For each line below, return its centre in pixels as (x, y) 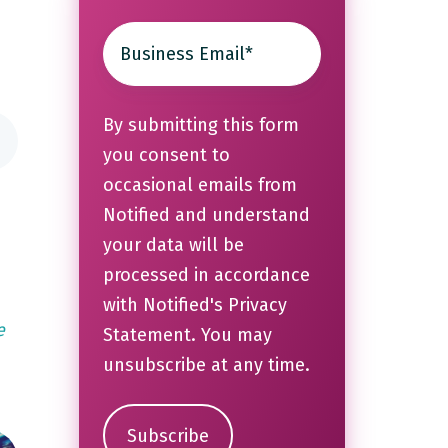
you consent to (166, 155)
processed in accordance (206, 275)
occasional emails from (199, 185)
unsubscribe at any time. (206, 365)
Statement (146, 335)
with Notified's (165, 305)
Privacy (257, 305)
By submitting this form (200, 125)
